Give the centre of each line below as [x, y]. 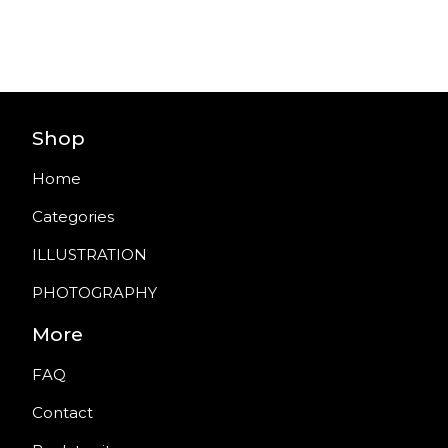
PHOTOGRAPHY [94, 292]
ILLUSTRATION [89, 254]
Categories [73, 216]
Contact [62, 412]
